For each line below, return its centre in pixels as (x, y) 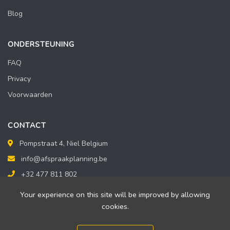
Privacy (19, 79)
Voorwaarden (30, 95)
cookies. (115, 206)
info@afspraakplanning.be (64, 159)
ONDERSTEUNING (41, 44)
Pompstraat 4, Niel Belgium (63, 144)
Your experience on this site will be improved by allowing (115, 195)
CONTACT (27, 126)
